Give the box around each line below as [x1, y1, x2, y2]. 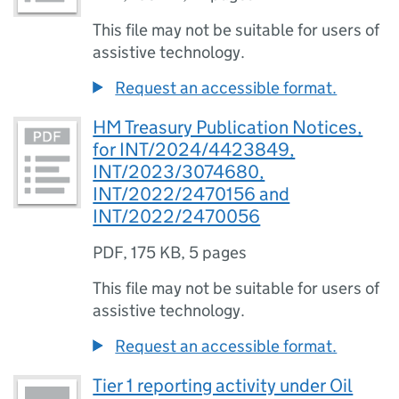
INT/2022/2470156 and [93, 183, 290, 206]
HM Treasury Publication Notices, [93, 116, 363, 139]
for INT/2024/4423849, [93, 138, 296, 161]
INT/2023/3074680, [93, 160, 265, 183]
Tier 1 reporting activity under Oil [93, 374, 354, 397]
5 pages [189, 242, 248, 263]
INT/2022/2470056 [93, 205, 261, 228]
